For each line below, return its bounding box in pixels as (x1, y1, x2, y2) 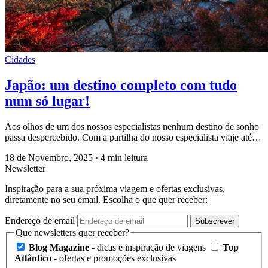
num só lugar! (5, 93, 90, 109)
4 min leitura (100, 152, 148, 163)
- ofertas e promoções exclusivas (51, 253, 176, 264)
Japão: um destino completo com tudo (5, 77, 237, 93)
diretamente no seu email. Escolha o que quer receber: (5, 194, 208, 205)
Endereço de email (5, 215, 75, 226)
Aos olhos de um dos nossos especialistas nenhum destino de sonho (5, 121, 259, 132)
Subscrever (195, 216, 234, 226)
